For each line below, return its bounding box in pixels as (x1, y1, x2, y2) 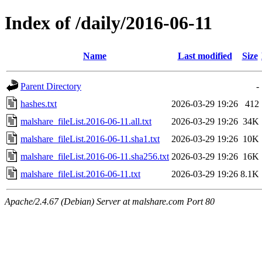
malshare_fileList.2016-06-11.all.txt (20, 116, 151, 126)
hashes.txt (20, 98, 57, 109)
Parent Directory (20, 81, 81, 91)
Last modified (177, 50, 232, 61)
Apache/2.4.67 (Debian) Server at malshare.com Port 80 (5, 196, 215, 206)
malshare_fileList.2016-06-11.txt (20, 168, 140, 179)
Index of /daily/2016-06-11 (5, 12, 212, 34)
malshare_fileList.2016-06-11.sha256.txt (20, 151, 169, 161)
